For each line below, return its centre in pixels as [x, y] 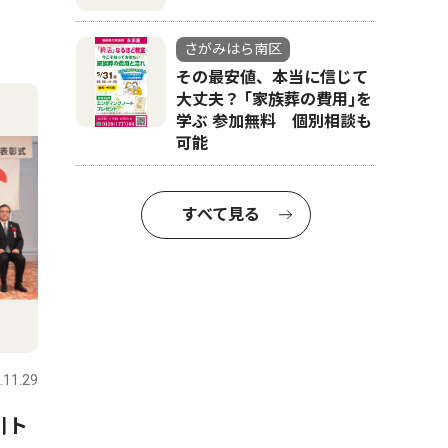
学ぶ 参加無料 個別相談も [274, 121]
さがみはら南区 [233, 49]
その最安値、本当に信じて [272, 77]
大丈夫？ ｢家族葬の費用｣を [274, 99]
